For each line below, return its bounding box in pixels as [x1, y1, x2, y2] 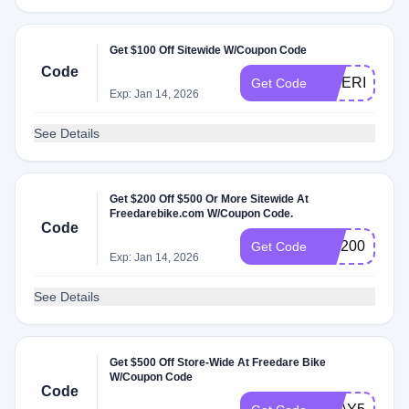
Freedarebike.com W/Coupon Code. [110, 207, 294, 220]
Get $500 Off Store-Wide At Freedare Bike [110, 356, 327, 369]
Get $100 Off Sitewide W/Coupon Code [110, 44, 308, 57]
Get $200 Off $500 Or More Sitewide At [110, 193, 309, 205]
